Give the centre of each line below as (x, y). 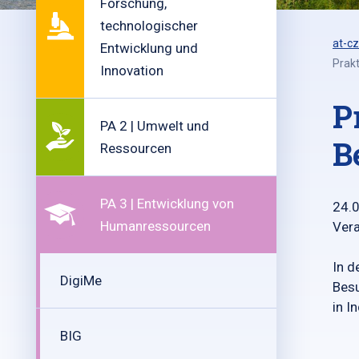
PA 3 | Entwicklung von (167, 204)
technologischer (149, 26)
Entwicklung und (149, 48)
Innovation (132, 71)
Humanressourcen (155, 226)
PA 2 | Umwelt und (155, 126)
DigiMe (81, 280)
